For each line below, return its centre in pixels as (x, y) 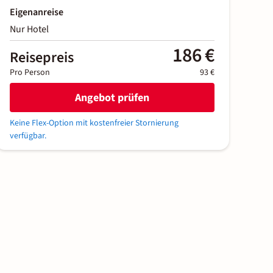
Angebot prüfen (112, 97)
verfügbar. (28, 136)
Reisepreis (42, 58)
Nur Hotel (29, 30)
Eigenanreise (37, 12)
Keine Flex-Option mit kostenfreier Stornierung (94, 123)
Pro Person (30, 73)
